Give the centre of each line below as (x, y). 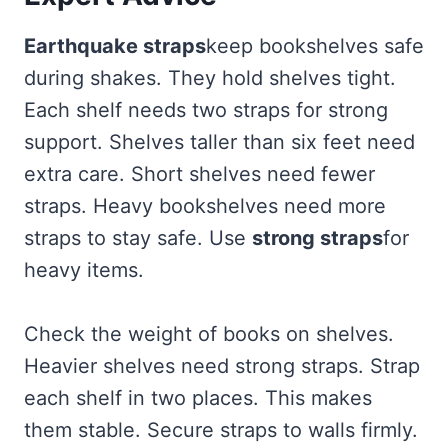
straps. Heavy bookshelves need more (205, 206)
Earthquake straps (115, 46)
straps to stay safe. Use (138, 238)
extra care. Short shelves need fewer (199, 174)
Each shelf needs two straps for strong (206, 110)
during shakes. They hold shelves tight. (210, 78)
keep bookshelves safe (315, 46)
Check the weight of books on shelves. (209, 334)
